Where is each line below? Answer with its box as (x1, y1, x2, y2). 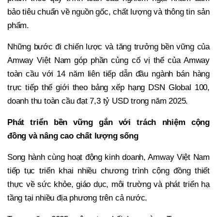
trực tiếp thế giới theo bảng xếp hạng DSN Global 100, (7, 82, 210, 92)
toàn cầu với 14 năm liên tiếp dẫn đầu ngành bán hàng (7, 69, 210, 78)
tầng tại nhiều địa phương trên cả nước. (7, 193, 148, 202)
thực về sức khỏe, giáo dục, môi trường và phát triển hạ (7, 179, 210, 189)
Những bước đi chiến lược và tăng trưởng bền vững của (7, 42, 210, 51)
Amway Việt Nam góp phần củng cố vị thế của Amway (7, 55, 210, 65)
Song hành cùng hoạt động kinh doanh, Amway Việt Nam (7, 152, 210, 162)
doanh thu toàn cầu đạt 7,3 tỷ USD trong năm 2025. (7, 96, 188, 106)
